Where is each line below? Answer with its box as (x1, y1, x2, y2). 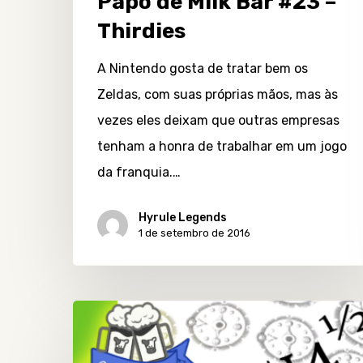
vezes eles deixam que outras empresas (97, 112, 340, 128)
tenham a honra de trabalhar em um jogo (97, 138, 347, 154)
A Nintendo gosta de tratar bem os (97, 60, 308, 76)
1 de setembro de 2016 (139, 226, 250, 239)
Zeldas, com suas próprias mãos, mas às (97, 86, 338, 102)
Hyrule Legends (139, 210, 227, 224)
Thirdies (97, 18, 186, 44)
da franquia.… (97, 164, 181, 180)
